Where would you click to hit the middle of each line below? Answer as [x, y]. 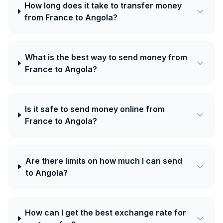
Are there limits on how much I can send [104, 161]
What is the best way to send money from [106, 57]
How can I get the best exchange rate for [106, 213]
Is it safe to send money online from [95, 109]
